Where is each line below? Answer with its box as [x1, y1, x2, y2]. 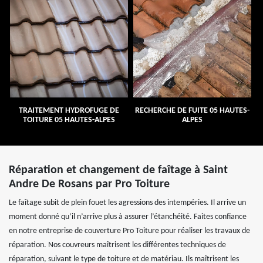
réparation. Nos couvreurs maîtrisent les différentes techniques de [9, 240, 226, 249]
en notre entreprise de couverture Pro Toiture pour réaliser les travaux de [9, 226, 250, 235]
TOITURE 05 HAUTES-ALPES [22, 115, 115, 124]
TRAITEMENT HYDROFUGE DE [18, 106, 119, 115]
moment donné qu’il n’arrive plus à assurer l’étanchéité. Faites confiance [9, 212, 247, 221]
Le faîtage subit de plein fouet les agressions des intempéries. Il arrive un [9, 198, 246, 207]
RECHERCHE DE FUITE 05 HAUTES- [134, 106, 249, 115]
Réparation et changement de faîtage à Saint [9, 164, 228, 176]
